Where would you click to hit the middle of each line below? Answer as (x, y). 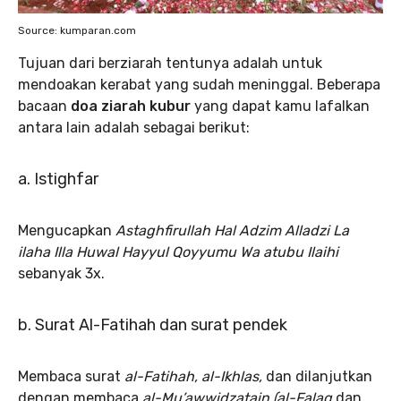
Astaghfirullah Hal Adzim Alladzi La (232, 231)
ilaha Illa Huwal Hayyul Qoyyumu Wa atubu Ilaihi (178, 252)
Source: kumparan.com (77, 31)
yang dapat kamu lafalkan (280, 107)
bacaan (44, 107)
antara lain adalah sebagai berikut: (134, 128)
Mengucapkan (67, 231)
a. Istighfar (58, 179)
